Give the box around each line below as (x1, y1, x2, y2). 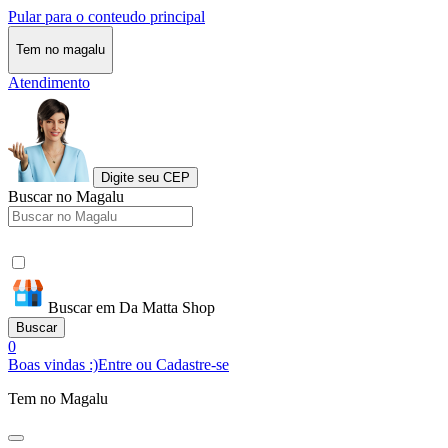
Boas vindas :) (8, 355, 98, 373)
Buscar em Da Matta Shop (48, 298, 215, 316)
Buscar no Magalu (8, 187, 124, 205)
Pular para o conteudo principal (8, 8, 205, 25)
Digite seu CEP (101, 169, 190, 185)
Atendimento (8, 73, 90, 91)
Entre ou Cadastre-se (98, 355, 229, 373)
